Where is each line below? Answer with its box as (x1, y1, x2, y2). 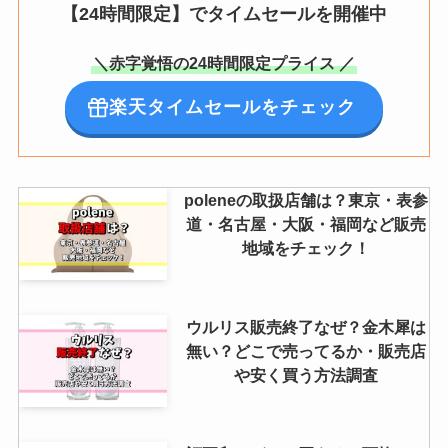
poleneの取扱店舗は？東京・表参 (184, 191, 429, 210)
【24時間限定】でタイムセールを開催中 (61, 4, 387, 25)
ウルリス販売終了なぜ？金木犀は (186, 318, 427, 337)
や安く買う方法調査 (234, 366, 379, 385)
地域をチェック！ (242, 239, 371, 258)
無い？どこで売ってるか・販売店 (186, 342, 427, 361)
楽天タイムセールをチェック (108, 97, 356, 118)
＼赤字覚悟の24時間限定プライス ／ (93, 54, 355, 73)
